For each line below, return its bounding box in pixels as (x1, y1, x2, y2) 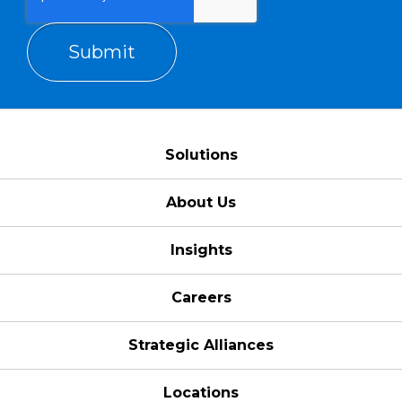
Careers (170, 289, 232, 307)
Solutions (164, 146, 238, 164)
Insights (170, 241, 232, 259)
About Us (166, 194, 236, 212)
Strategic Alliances (128, 336, 274, 354)
